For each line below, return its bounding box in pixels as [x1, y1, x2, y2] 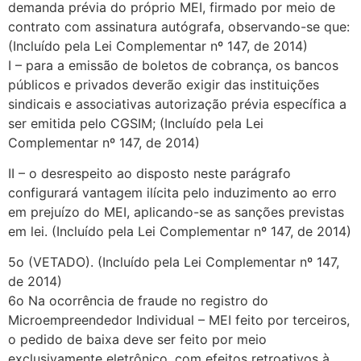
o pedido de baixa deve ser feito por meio [8, 331, 267, 348]
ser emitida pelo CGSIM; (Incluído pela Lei [8, 114, 263, 131]
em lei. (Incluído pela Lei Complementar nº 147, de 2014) [8, 223, 351, 240]
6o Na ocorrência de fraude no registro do [8, 293, 268, 309]
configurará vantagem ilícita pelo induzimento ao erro [8, 185, 337, 201]
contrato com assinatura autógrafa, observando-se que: [8, 18, 350, 35]
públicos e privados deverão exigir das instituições [8, 76, 319, 93]
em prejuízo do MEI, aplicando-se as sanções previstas [8, 204, 344, 221]
